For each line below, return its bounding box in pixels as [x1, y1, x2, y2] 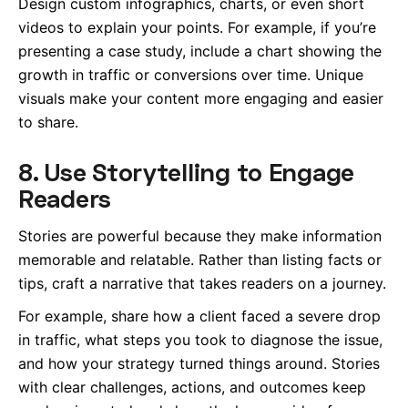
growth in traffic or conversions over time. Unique [18, 66, 363, 85]
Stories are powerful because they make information [18, 226, 382, 245]
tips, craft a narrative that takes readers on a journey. [18, 273, 386, 292]
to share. [18, 113, 78, 132]
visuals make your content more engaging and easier [18, 89, 383, 108]
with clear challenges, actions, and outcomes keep [18, 377, 366, 396]
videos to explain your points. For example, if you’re [18, 18, 376, 37]
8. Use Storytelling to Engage [18, 157, 355, 188]
